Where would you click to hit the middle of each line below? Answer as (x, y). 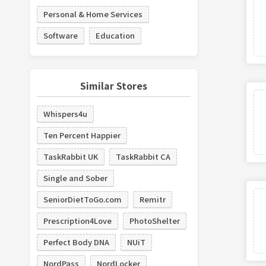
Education (115, 35)
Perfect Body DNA (76, 242)
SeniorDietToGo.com (82, 199)
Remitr (152, 199)
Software (60, 35)
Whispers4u (65, 113)
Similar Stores (113, 85)
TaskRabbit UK (70, 156)
